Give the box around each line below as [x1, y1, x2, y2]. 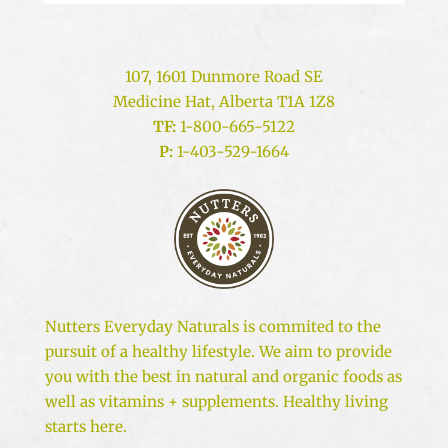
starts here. [44, 416, 127, 436]
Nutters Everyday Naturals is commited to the [44, 316, 381, 336]
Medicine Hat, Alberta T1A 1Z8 [112, 91, 335, 111]
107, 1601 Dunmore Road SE [124, 66, 323, 86]
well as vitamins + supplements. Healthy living [44, 391, 388, 411]
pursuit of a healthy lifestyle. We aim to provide [44, 341, 392, 361]
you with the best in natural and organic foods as [44, 366, 402, 386]
